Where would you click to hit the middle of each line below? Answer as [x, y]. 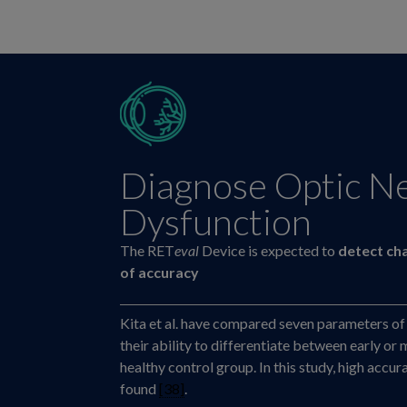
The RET [147, 251]
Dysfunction [216, 222]
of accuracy [159, 273]
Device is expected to [268, 251]
